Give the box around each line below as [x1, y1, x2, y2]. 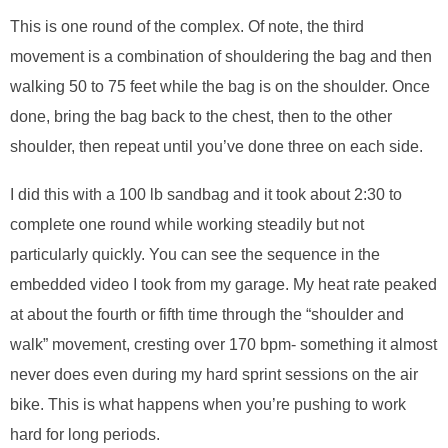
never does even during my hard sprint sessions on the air [10, 365, 418, 383]
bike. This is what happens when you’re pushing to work [10, 395, 406, 413]
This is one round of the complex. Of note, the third [10, 18, 364, 36]
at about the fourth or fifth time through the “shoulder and [10, 305, 404, 323]
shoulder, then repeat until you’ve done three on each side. [10, 138, 423, 156]
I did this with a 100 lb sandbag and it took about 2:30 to [10, 185, 402, 203]
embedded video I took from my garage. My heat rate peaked [10, 275, 437, 293]
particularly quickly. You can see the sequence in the [10, 245, 380, 263]
